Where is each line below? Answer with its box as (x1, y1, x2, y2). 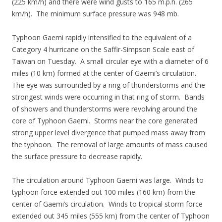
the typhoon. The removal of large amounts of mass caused (12, 140, 208, 149)
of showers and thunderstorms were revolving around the (12, 104, 197, 113)
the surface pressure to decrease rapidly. (12, 152, 142, 161)
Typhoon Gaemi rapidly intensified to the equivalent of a (12, 33, 192, 42)
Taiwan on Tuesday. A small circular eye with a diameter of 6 (12, 56, 209, 66)
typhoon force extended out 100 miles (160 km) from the (12, 187, 195, 197)
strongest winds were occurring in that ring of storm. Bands (12, 92, 205, 102)
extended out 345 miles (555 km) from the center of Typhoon (12, 211, 210, 221)
